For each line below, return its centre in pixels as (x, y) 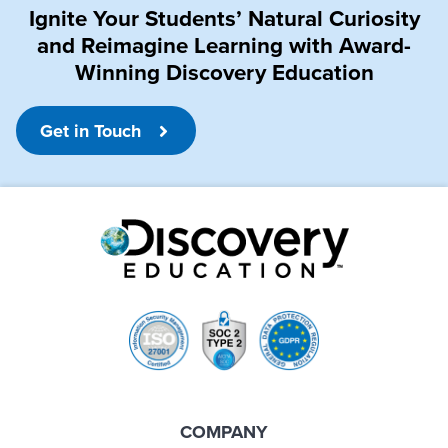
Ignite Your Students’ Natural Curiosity (224, 18)
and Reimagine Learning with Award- (224, 45)
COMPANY (224, 432)
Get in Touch (93, 131)
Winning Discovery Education (224, 72)
